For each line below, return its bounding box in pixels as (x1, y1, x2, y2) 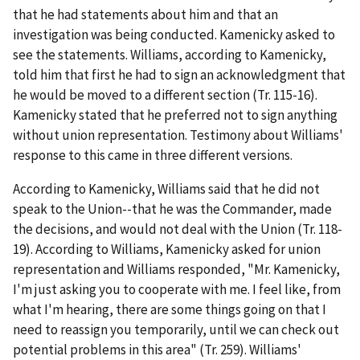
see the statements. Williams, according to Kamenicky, (13, 45, 326, 63)
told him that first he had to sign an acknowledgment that (13, 65, 346, 84)
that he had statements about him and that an (13, 5, 278, 23)
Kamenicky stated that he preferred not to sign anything (13, 105, 337, 124)
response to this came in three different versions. (13, 145, 292, 164)
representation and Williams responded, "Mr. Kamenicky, (13, 260, 340, 278)
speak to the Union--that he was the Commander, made (13, 199, 332, 218)
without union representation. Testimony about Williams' (13, 125, 343, 144)
